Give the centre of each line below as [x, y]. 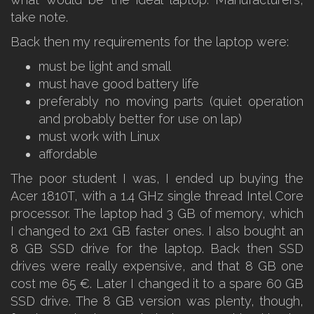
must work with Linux [99, 136]
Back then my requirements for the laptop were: [150, 42]
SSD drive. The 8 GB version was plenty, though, [157, 301]
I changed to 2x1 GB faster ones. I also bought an [157, 231]
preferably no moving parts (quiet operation [171, 101]
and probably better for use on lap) [140, 119]
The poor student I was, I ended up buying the [157, 178]
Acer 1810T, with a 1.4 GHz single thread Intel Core [157, 196]
